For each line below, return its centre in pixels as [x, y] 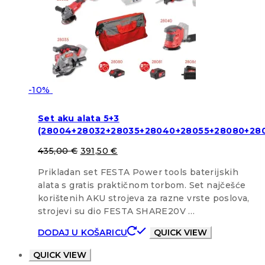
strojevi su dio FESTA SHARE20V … [117, 211]
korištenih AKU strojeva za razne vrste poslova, [144, 198]
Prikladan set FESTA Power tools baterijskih [138, 172]
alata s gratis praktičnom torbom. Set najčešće [142, 185]
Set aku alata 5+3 [79, 119]
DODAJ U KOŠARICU [83, 232]
